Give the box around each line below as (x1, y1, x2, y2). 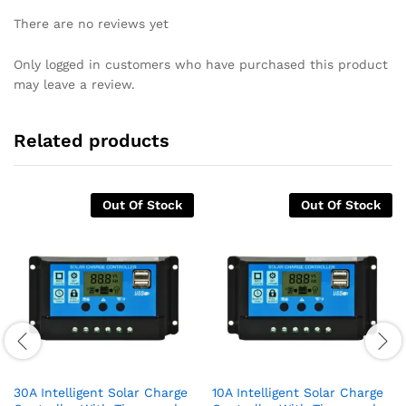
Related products (14, 130, 169, 152)
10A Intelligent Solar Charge (212, 385, 383, 401)
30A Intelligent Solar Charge (14, 385, 188, 401)
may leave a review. (14, 77, 135, 92)
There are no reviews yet (14, 15, 169, 31)
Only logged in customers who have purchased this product (14, 57, 388, 72)
